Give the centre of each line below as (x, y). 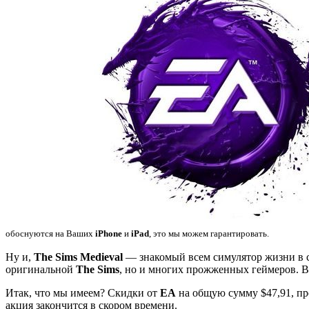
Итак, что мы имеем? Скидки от (83, 292)
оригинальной (41, 269)
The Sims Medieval (77, 257)
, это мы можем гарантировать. (209, 233)
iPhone (109, 233)
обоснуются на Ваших (50, 233)
